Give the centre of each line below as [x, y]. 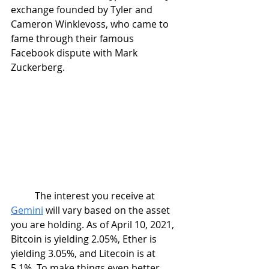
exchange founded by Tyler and [83, 10]
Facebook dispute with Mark [75, 53]
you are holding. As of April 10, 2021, [94, 225]
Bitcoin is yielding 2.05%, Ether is [85, 239]
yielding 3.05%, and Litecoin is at [84, 253]
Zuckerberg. [40, 67]
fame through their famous [74, 38]
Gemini [27, 210]
